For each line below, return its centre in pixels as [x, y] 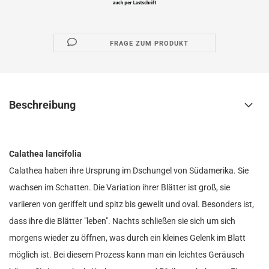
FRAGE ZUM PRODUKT [150, 44]
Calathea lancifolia [45, 154]
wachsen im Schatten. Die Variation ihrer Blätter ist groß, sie [119, 187]
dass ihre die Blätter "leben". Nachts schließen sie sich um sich [122, 221]
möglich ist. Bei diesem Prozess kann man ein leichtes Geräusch [127, 255]
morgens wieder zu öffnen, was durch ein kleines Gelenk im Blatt [127, 238]
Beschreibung [42, 105]
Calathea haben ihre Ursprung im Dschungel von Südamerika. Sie [129, 171]
